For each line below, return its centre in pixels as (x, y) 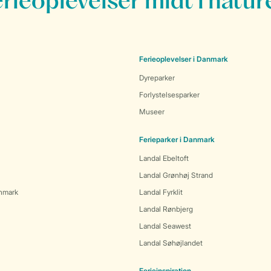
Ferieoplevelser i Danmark (184, 59)
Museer (152, 112)
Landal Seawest (165, 226)
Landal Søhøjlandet (171, 243)
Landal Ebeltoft (164, 158)
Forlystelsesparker (169, 95)
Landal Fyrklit (161, 192)
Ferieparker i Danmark (177, 139)
